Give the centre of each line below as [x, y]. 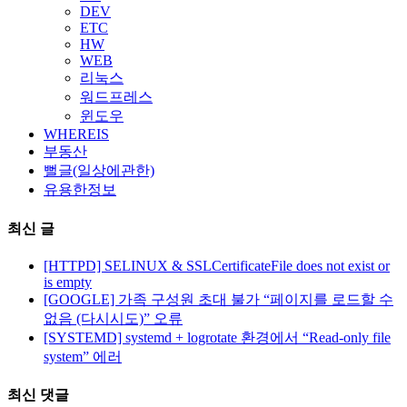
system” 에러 [83, 356]
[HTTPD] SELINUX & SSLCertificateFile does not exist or [217, 265]
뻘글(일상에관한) [99, 171]
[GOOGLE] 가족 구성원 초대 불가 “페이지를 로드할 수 [218, 299]
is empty [68, 282]
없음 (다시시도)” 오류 [113, 318]
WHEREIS [76, 134]
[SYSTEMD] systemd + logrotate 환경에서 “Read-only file [217, 337]
